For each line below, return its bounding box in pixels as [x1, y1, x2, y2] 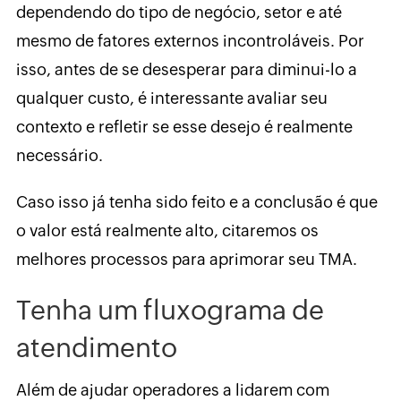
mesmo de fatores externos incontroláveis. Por [15, 31, 364, 51]
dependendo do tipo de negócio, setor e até [15, 3, 342, 22]
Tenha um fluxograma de [15, 294, 324, 327]
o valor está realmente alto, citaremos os [15, 221, 319, 241]
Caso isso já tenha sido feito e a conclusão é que [15, 192, 378, 212]
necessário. [15, 146, 103, 166]
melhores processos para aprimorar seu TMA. [15, 250, 357, 269]
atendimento [15, 332, 177, 364]
